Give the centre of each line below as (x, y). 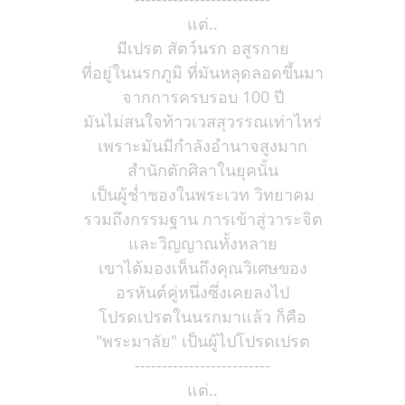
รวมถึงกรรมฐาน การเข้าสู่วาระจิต (202, 219)
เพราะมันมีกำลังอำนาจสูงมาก (202, 146)
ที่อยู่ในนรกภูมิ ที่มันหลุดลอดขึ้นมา (202, 72)
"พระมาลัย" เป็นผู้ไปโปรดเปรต (202, 341)
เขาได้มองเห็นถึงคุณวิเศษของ (202, 268)
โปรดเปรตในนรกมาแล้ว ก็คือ (202, 316)
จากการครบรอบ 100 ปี (202, 97)
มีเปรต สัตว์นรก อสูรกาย (202, 48)
